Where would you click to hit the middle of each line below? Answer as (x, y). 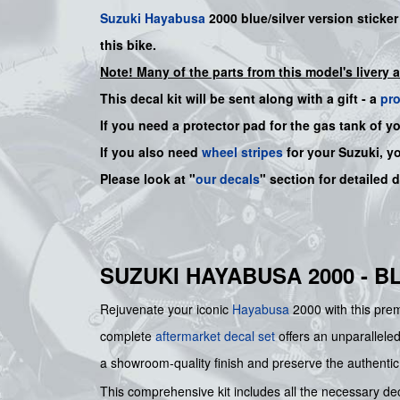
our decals (228, 178)
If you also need (151, 151)
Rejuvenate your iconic (166, 308)
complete (128, 335)
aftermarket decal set (215, 335)
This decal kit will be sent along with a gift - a (240, 98)
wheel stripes (242, 151)
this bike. (128, 44)
